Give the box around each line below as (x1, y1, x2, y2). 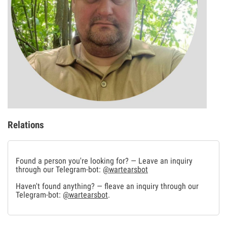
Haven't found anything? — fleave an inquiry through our (16, 181, 199, 192)
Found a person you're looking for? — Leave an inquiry (16, 156, 193, 166)
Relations (8, 120, 44, 131)
